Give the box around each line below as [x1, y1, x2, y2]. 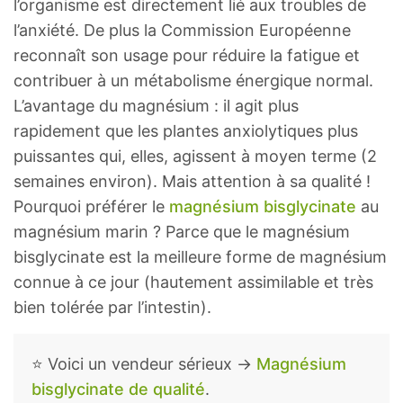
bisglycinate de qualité [31, 380, 205, 399]
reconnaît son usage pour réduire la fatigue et [13, 46, 360, 66]
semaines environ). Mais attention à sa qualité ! [13, 172, 371, 192]
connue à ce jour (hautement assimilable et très [13, 273, 373, 292]
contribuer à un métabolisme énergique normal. [13, 71, 373, 91]
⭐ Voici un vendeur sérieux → [31, 354, 256, 374]
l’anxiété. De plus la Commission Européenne [13, 21, 351, 40]
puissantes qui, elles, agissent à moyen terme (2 [13, 147, 377, 166]
